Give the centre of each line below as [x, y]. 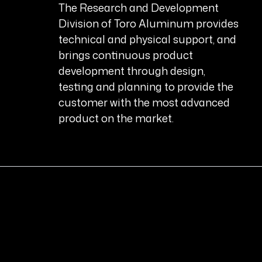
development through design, [132, 71]
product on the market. [116, 118]
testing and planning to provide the [146, 87]
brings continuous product [126, 55]
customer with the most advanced [144, 103]
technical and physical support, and [148, 39]
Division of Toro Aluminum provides [149, 24]
